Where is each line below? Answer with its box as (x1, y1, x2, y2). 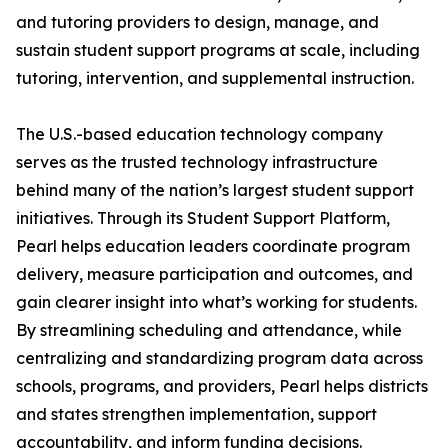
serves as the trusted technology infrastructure (16, 152, 378, 173)
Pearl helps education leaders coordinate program (16, 236, 410, 257)
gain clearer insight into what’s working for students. (16, 292, 417, 313)
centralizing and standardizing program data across (16, 348, 423, 369)
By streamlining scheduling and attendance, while (16, 320, 402, 341)
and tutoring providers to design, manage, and (16, 12, 379, 33)
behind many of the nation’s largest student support (16, 180, 414, 201)
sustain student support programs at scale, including (16, 40, 420, 61)
